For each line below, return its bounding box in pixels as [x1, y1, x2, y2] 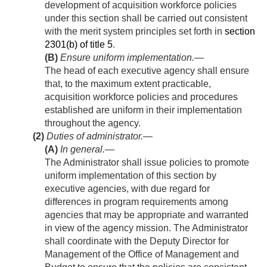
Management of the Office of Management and [45, 249, 239, 260]
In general [60, 144, 103, 155]
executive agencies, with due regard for [45, 184, 210, 194]
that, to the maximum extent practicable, [45, 79, 211, 89]
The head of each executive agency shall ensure [45, 66, 249, 76]
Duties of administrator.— [46, 131, 153, 142]
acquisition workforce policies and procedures [45, 92, 238, 103]
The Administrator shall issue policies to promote [45, 157, 249, 168]
